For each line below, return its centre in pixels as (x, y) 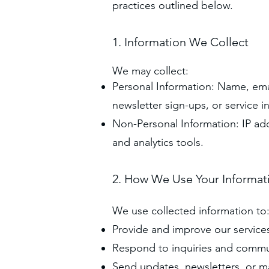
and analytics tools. (158, 142)
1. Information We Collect (180, 42)
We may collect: (150, 71)
